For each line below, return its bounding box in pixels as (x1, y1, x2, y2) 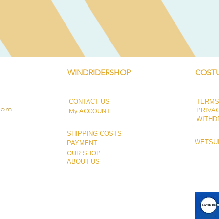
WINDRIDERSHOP (67, 68, 131, 78)
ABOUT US (67, 158, 100, 166)
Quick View (94, 6, 129, 15)
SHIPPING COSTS (67, 130, 122, 137)
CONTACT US (69, 97, 109, 105)
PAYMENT (67, 139, 97, 147)
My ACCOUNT (69, 107, 110, 115)
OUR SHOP (67, 150, 101, 157)
